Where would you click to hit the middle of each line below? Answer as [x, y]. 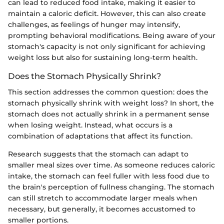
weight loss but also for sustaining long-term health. [103, 58]
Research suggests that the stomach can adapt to [98, 154]
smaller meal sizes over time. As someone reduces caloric [111, 165]
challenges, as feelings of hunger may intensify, [94, 25]
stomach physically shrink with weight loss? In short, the [111, 103]
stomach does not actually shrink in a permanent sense [109, 114]
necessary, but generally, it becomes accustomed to [102, 209]
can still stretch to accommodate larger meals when [103, 198]
